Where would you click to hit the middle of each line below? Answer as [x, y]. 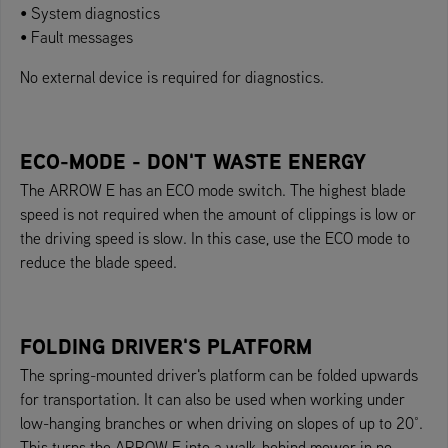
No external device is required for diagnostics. [172, 76]
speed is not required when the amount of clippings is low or [218, 213]
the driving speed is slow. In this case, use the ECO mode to [215, 237]
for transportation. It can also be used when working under [212, 398]
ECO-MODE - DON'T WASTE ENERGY [193, 161]
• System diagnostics [90, 12]
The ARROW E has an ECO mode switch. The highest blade [213, 189]
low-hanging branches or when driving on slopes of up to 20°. [221, 422]
